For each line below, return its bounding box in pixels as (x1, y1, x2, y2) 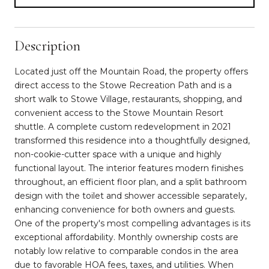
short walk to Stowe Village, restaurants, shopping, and (14, 93, 242, 104)
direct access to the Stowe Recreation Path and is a (14, 79, 232, 91)
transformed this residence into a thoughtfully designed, (14, 134, 250, 146)
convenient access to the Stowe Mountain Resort (14, 107, 223, 118)
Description (14, 37, 80, 55)
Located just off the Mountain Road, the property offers (14, 65, 248, 77)
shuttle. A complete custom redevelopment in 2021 (14, 121, 231, 132)
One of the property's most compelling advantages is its (14, 217, 250, 229)
